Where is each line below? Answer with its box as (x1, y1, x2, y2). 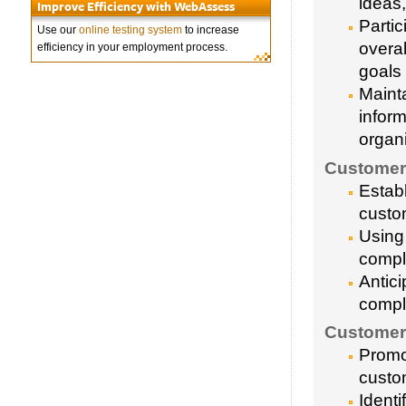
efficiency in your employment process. (37, 42, 227, 53)
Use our (37, 24, 79, 36)
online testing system (79, 24, 182, 36)
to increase (182, 24, 239, 36)
